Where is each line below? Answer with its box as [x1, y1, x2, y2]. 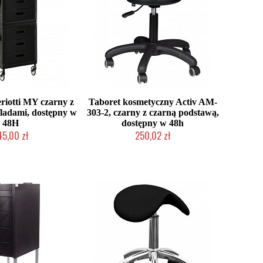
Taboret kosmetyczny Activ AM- [88, 97, 217, 107]
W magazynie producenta [113, 143, 192, 150]
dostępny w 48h [122, 118, 184, 128]
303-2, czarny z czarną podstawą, [86, 107, 219, 117]
